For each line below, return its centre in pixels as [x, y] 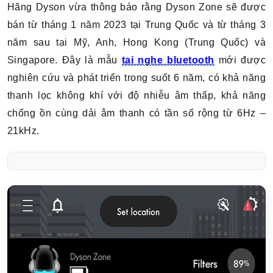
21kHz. [23, 131]
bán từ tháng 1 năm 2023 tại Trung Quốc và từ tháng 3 [136, 25]
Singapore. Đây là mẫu [65, 60]
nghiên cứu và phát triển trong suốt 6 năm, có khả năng [136, 78]
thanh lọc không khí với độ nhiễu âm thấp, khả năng [136, 95]
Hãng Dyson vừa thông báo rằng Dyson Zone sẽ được [136, 7]
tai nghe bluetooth [168, 60]
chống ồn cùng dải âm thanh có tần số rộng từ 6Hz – [136, 113]
